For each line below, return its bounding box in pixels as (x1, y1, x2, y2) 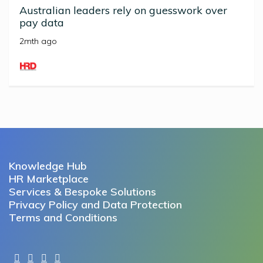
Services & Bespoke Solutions (9, 184, 156, 198)
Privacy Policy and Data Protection (9, 197, 182, 211)
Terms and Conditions (9, 210, 117, 224)
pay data (19, 15, 64, 29)
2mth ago (19, 35, 57, 46)
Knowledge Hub (9, 159, 87, 173)
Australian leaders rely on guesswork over (19, 3, 227, 17)
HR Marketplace (9, 171, 89, 186)
